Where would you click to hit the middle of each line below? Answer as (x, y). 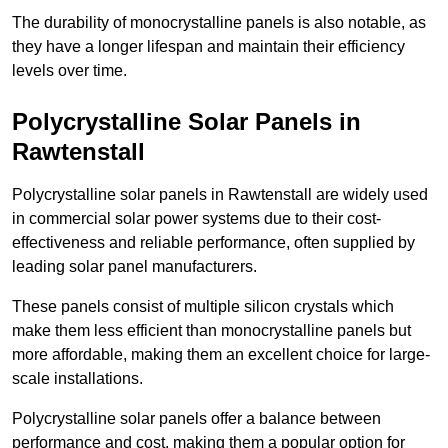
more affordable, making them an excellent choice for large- (221, 355)
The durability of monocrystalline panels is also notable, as (219, 23)
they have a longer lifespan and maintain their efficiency (208, 47)
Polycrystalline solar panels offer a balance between (196, 419)
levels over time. (69, 71)
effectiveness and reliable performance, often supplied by (213, 243)
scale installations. (77, 379)
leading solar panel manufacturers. (134, 267)
